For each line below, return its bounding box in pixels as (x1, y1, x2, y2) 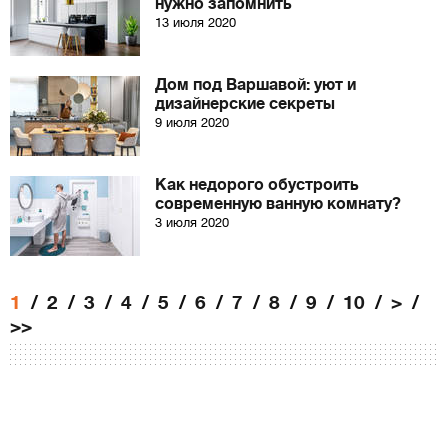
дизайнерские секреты (155, 95, 335, 113)
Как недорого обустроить (155, 176, 359, 194)
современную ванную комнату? (155, 195, 401, 213)
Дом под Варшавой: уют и (155, 76, 356, 94)
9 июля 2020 (155, 115, 229, 130)
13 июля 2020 (155, 15, 236, 30)
